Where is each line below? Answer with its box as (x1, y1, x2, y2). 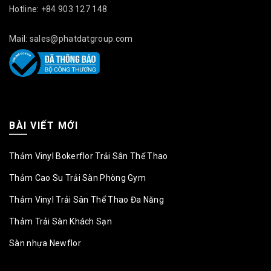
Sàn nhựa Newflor (9, 238, 81, 248)
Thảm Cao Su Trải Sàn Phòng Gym (9, 172, 146, 183)
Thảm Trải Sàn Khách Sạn (9, 216, 112, 226)
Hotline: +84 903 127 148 (9, 4, 108, 14)
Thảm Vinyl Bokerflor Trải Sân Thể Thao (9, 151, 168, 161)
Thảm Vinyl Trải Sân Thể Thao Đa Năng (9, 194, 164, 204)
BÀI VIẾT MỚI (9, 119, 78, 131)
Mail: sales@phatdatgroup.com (9, 33, 133, 44)
